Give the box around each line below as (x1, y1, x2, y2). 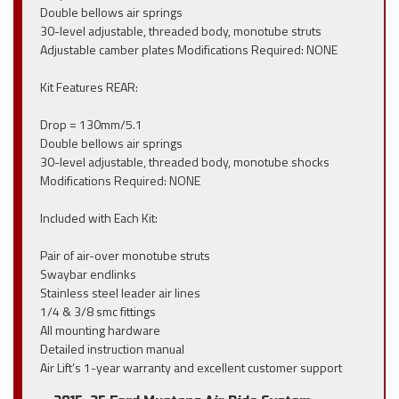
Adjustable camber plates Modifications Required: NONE (40, 40, 338, 59)
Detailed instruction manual (40, 339, 184, 358)
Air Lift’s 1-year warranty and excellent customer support (40, 358, 342, 377)
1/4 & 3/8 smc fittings (40, 302, 156, 321)
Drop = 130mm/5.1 (40, 115, 142, 134)
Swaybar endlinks (40, 265, 136, 283)
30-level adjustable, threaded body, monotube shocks (40, 152, 330, 171)
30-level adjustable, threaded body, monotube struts (40, 21, 322, 40)
